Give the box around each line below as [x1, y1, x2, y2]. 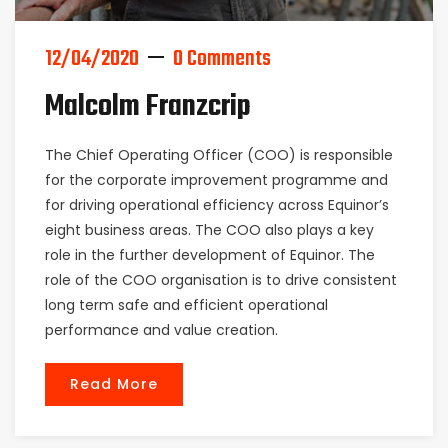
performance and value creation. [45, 320, 278, 341]
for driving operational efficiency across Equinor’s [45, 195, 389, 216]
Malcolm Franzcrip [45, 84, 251, 131]
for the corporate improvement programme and [45, 170, 388, 191]
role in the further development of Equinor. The [45, 245, 375, 266]
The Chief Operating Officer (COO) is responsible [45, 145, 393, 166]
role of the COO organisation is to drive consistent [45, 270, 397, 291]
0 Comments [173, 42, 271, 77]
